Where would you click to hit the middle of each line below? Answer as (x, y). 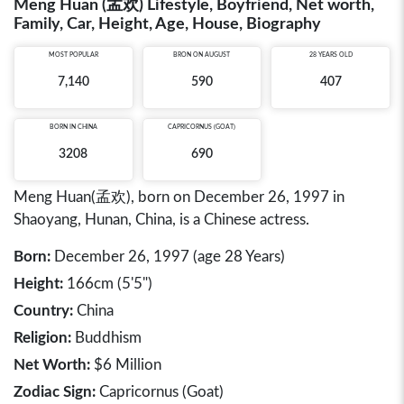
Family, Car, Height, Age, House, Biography (167, 24)
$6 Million (126, 365)
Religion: (42, 338)
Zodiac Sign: (55, 392)
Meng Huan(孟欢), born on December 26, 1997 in (179, 197)
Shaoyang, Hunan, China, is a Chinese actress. (161, 220)
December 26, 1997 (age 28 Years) (168, 257)
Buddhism (106, 338)
